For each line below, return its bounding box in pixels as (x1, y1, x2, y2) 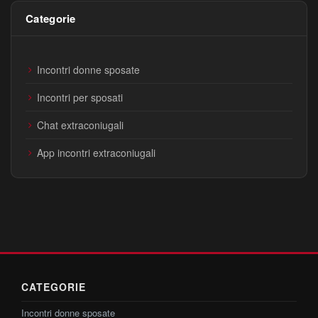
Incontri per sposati (37, 90, 123, 105)
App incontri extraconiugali (37, 146, 155, 160)
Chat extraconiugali (37, 118, 124, 133)
